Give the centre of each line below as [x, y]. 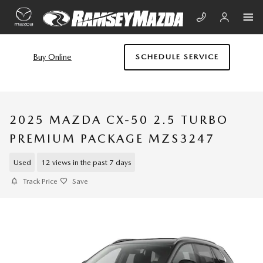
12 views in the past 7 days [86, 162]
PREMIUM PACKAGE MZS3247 [112, 139]
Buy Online [52, 57]
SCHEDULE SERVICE [177, 57]
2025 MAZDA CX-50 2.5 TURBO [119, 120]
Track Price [40, 181]
